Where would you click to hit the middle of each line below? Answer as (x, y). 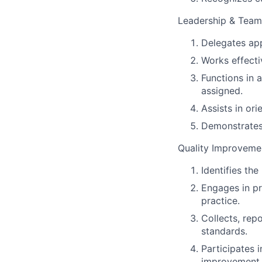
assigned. (222, 91)
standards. (224, 231)
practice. (220, 201)
